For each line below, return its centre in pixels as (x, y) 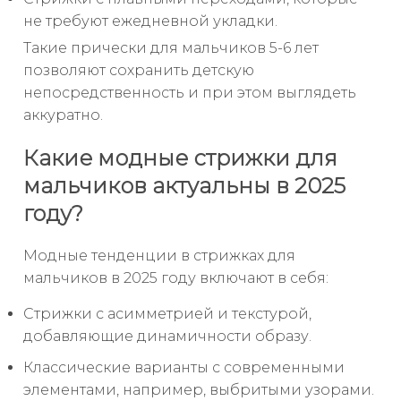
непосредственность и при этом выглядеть (190, 92)
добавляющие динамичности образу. (167, 337)
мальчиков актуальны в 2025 (184, 185)
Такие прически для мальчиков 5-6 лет (171, 47)
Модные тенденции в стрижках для (159, 256)
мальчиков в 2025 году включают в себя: (176, 278)
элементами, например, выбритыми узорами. (199, 390)
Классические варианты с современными (184, 368)
